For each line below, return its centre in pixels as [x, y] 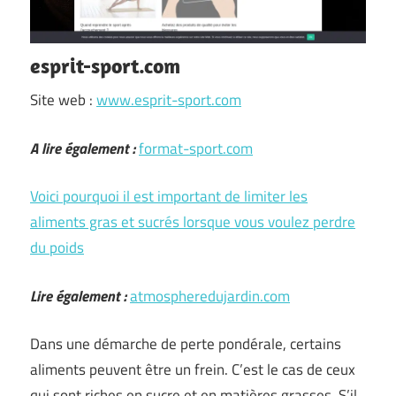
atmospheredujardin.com [210, 296]
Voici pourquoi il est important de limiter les [169, 196]
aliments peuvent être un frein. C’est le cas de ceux [193, 369]
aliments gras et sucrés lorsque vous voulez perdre [193, 222]
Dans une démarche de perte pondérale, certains [186, 344]
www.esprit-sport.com [169, 100]
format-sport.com [196, 148]
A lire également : [83, 148]
